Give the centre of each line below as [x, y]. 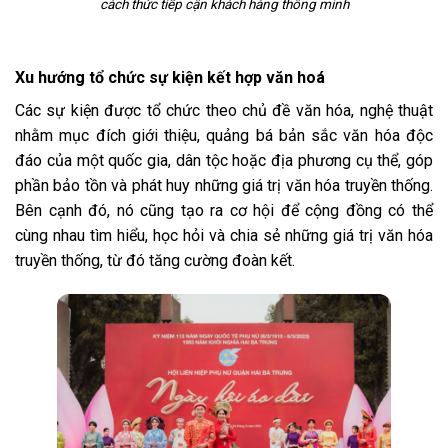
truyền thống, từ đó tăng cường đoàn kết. [155, 261]
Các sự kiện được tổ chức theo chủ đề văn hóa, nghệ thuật [224, 111]
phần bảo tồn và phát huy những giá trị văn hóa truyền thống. [224, 186]
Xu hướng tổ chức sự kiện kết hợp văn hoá [170, 78]
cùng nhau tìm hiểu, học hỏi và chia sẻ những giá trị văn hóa [224, 236]
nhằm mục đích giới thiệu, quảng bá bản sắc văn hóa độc [224, 136]
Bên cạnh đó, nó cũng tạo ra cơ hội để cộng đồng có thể [224, 211]
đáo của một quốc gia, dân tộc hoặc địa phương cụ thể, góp [224, 161]
